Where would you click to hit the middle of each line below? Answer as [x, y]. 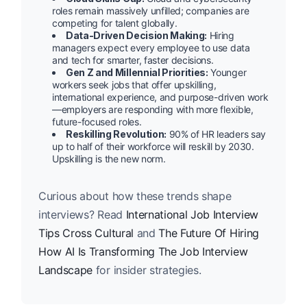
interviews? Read [82, 214]
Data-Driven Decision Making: [137, 35]
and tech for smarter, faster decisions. [133, 60]
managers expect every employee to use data [151, 47]
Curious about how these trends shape [135, 196]
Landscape [66, 270]
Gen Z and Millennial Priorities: [137, 72]
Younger [227, 72]
